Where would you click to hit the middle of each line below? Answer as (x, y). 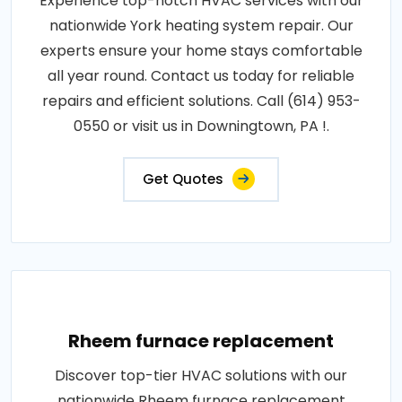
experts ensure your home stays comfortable (201, 51)
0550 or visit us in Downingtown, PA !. (201, 126)
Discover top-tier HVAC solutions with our (201, 376)
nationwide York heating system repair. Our (201, 26)
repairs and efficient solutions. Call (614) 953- (201, 101)
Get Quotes (183, 179)
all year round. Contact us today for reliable (201, 76)
